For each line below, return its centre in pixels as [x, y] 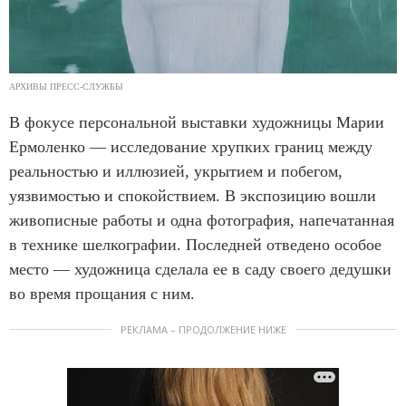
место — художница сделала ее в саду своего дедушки [200, 269]
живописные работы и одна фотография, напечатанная [202, 220]
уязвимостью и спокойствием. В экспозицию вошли [193, 195]
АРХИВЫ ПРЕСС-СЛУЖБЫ [66, 86]
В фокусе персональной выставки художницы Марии [197, 122]
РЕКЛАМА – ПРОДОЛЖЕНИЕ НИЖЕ [203, 329]
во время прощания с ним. [104, 293]
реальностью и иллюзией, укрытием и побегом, [176, 171]
